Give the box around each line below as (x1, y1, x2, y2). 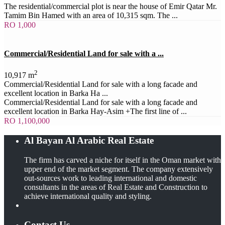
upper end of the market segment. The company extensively (24, 164, 213, 173)
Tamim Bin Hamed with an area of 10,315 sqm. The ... (4, 11, 178, 20)
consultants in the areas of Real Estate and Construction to (24, 182, 207, 191)
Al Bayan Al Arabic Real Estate (24, 135, 154, 146)
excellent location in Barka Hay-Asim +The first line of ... (4, 107, 187, 116)
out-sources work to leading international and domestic (24, 173, 197, 182)
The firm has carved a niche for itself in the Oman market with (24, 155, 221, 164)
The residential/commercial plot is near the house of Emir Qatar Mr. (4, 2, 217, 11)
